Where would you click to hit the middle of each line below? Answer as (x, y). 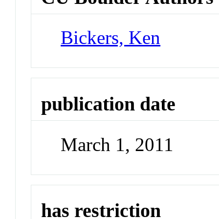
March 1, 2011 (117, 144)
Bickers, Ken (111, 38)
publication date (109, 104)
